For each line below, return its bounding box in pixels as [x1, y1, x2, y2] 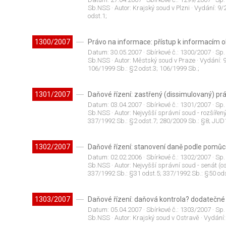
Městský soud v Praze [132, 56, 195, 65]
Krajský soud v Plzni [132, 4, 190, 12]
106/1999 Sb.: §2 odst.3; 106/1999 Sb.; [87, 65, 199, 73]
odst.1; [87, 12, 107, 20]
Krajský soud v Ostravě [132, 214, 199, 222]
